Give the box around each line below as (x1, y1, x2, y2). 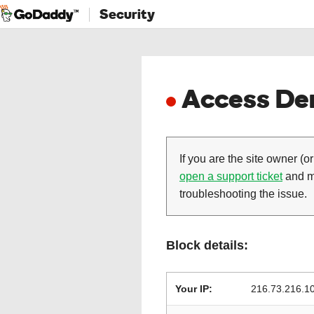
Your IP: (175, 283, 212, 294)
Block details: (166, 238, 248, 252)
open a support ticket (179, 170, 282, 182)
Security (100, 4, 155, 23)
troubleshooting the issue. (179, 188, 307, 200)
